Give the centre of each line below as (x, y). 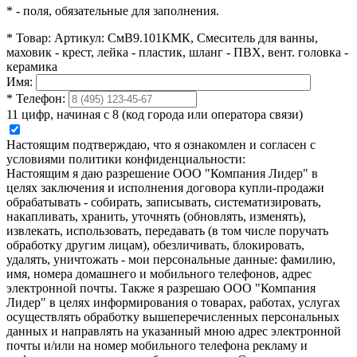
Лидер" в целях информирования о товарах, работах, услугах (173, 303)
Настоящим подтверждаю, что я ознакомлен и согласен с (161, 145)
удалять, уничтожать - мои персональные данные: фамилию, (171, 260)
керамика (32, 67)
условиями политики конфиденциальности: (126, 159)
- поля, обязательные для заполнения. (116, 11)
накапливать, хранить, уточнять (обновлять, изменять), (156, 217)
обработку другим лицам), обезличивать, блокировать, (155, 245)
